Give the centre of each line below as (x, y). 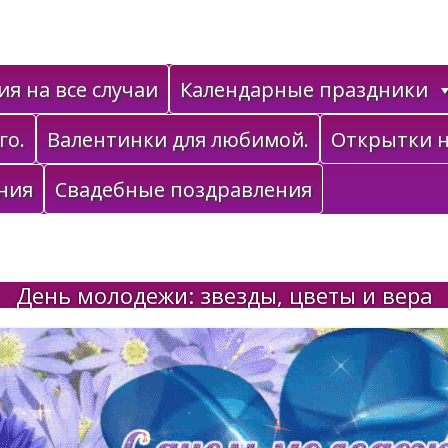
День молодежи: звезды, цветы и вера (224, 295)
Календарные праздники (304, 89)
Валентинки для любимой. (178, 139)
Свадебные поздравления (183, 189)
